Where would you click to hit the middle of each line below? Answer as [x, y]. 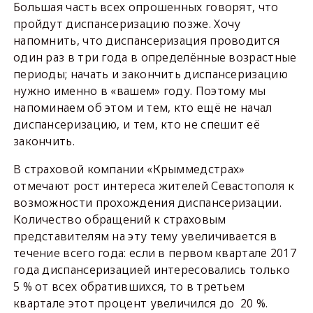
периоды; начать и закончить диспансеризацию [150, 74]
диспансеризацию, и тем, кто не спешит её [136, 124]
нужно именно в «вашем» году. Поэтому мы [139, 91]
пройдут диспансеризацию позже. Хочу [127, 24]
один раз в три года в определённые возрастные [155, 57]
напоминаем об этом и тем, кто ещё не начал [143, 108]
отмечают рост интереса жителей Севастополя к [154, 186]
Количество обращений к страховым [119, 219]
